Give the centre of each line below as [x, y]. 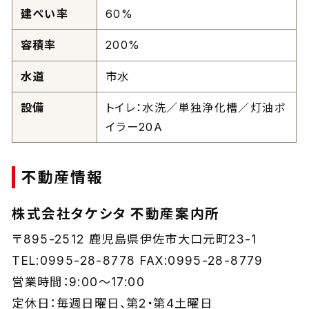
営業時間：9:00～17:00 [78, 281]
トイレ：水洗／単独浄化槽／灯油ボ [195, 107]
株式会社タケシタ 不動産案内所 [116, 213]
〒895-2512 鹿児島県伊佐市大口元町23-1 [134, 239]
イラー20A [134, 127]
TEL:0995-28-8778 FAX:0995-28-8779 [138, 260]
